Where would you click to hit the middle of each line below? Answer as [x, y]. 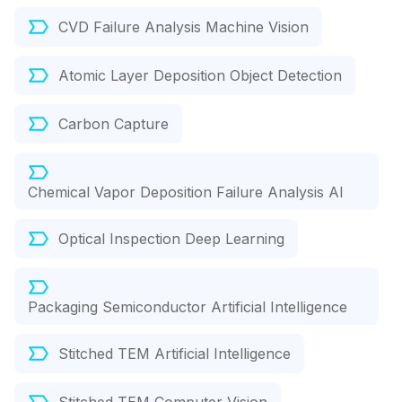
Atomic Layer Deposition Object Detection [200, 76]
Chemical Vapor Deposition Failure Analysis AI [186, 192]
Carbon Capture [114, 124]
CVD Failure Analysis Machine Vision [184, 27]
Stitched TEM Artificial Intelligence [175, 354]
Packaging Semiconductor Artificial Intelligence [188, 307]
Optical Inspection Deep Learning [171, 239]
